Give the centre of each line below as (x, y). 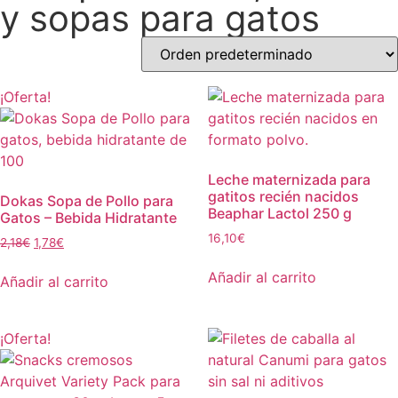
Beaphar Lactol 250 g (280, 213)
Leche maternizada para (289, 179)
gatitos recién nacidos (283, 196)
